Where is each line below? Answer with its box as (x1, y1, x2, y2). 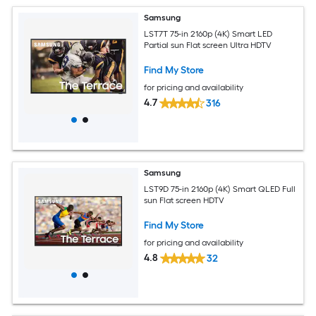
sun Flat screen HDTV (144, 195, 225, 205)
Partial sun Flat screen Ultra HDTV (144, 39, 272, 50)
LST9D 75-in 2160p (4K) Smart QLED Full (144, 183, 296, 194)
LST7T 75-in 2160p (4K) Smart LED (144, 28, 273, 39)
